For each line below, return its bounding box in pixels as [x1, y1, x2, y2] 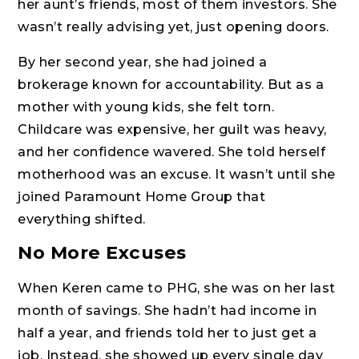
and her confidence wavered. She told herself [18, 144, 326, 160]
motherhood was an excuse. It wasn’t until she [18, 167, 336, 183]
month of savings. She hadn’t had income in [18, 303, 317, 319]
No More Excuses [18, 241, 187, 264]
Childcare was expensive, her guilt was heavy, [18, 122, 327, 138]
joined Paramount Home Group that [18, 189, 266, 205]
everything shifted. [18, 212, 146, 228]
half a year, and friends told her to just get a [18, 325, 317, 341]
